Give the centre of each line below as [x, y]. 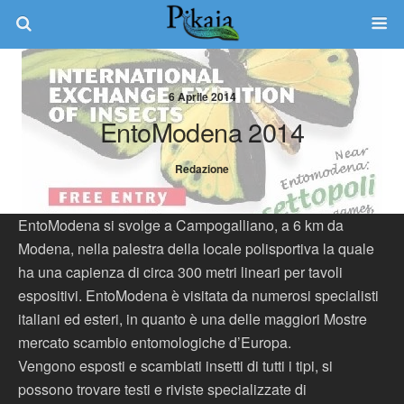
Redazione [202, 169]
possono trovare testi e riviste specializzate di [162, 389]
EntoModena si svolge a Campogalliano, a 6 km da [181, 225]
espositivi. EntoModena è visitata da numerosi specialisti [198, 295]
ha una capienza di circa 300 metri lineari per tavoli [180, 272]
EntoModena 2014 [202, 131]
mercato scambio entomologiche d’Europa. [155, 342]
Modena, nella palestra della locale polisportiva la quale [196, 248]
